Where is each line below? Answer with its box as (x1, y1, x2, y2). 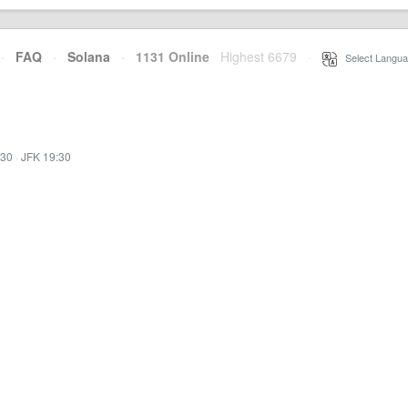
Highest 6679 (220, 47, 297, 66)
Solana (67, 47, 110, 66)
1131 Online (125, 47, 209, 66)
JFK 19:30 (21, 148, 71, 164)
